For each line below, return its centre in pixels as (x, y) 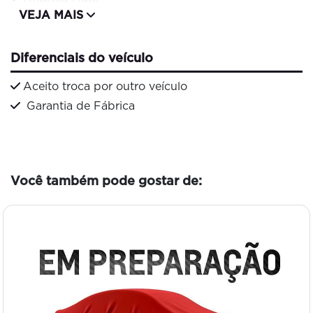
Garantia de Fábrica (79, 105)
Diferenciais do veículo (82, 58)
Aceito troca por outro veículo (105, 86)
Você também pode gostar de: (106, 180)
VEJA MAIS (53, 15)
